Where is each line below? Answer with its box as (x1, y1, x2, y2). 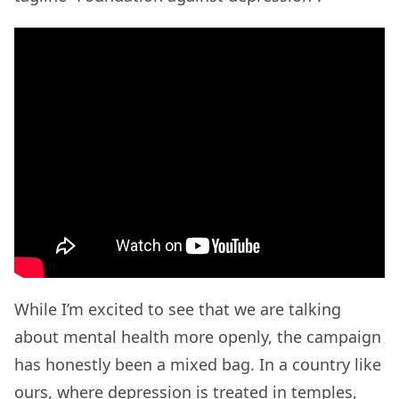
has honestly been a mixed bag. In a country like (14, 354, 381, 376)
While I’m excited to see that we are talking (14, 298, 341, 321)
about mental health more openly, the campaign (14, 326, 381, 348)
